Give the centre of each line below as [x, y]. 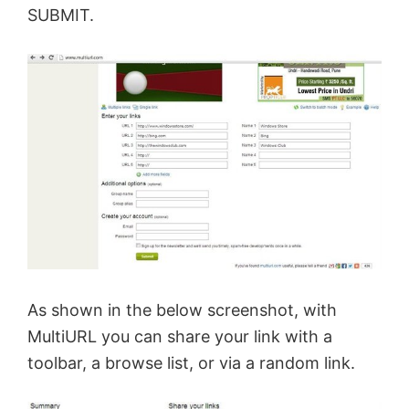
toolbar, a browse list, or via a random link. [191, 363]
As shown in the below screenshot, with [182, 310]
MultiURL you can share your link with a [180, 337]
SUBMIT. [61, 15]
